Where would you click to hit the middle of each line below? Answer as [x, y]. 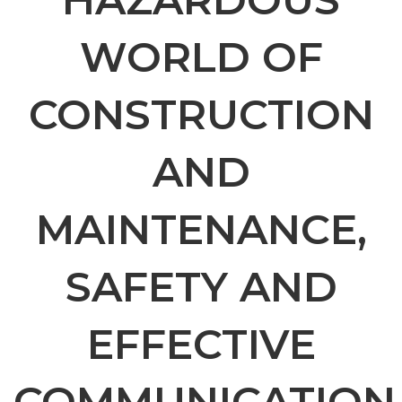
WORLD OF [201, 57]
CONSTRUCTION [201, 115]
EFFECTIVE [201, 345]
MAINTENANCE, [201, 230]
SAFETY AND [201, 287]
